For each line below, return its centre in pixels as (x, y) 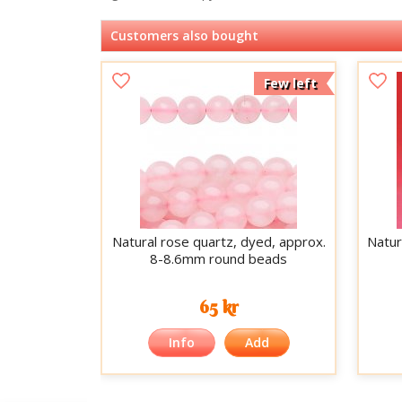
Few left (291, 83)
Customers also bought (184, 35)
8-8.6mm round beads (219, 258)
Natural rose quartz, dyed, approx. (218, 241)
